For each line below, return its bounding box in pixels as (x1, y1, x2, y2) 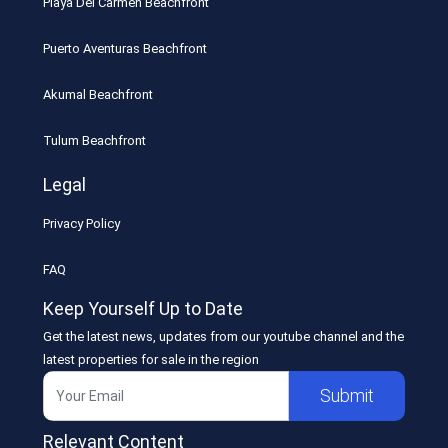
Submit (319, 385, 374, 407)
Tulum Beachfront (43, 132, 147, 148)
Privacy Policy (43, 215, 121, 231)
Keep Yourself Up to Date (43, 297, 244, 319)
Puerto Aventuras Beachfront (43, 40, 208, 56)
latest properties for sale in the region (43, 351, 260, 367)
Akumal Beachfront (43, 86, 154, 102)
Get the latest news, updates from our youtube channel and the (43, 328, 405, 344)
